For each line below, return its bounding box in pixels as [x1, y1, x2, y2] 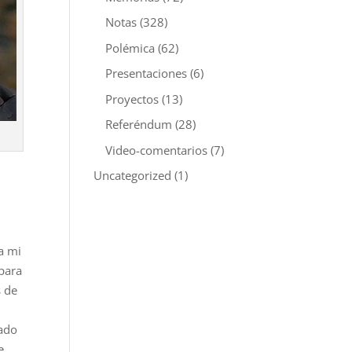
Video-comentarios [105, 141, 208, 158]
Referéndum [105, 116, 173, 132]
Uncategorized [93, 167, 172, 183]
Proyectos [105, 90, 159, 107]
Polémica [105, 39, 156, 56]
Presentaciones [105, 65, 188, 81]
